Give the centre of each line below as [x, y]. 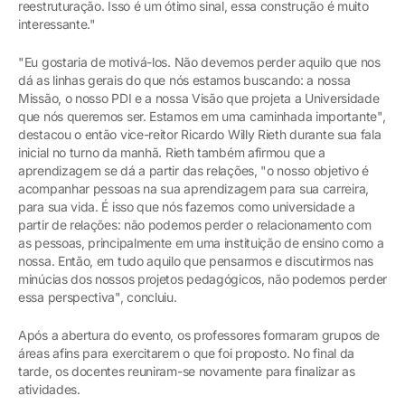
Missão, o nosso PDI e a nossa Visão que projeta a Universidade [199, 98]
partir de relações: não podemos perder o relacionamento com [195, 224]
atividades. [49, 389]
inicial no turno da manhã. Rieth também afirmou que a [172, 152]
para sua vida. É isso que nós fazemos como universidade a [187, 206]
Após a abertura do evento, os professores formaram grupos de [199, 334]
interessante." [57, 24]
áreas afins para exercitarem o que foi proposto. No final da [187, 353]
